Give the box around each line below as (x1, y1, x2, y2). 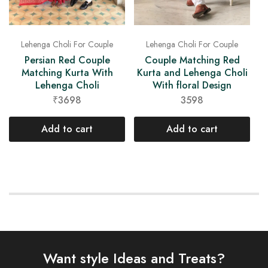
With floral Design (153, 78, 232, 93)
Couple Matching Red (144, 53, 240, 68)
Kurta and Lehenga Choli (136, 66, 248, 80)
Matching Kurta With (21, 65, 113, 80)
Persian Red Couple (24, 53, 110, 67)
